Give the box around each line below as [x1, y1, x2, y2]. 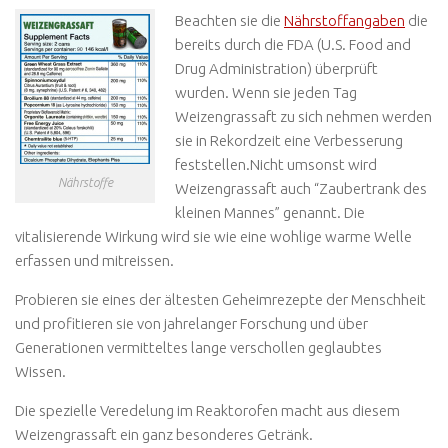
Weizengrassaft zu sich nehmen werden [175, 107, 432, 125]
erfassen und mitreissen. [15, 251, 174, 269]
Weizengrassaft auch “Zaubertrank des [175, 179, 427, 197]
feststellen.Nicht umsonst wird [175, 155, 377, 173]
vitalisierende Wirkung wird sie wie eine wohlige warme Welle [15, 227, 412, 245]
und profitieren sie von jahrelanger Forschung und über [15, 314, 368, 332]
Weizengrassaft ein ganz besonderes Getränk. [15, 425, 313, 443]
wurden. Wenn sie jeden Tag [175, 83, 357, 101]
